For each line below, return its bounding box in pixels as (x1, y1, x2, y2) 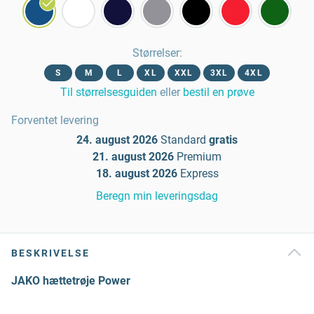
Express (179, 167, 219, 180)
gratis (209, 133, 238, 146)
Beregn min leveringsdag (96, 189, 218, 203)
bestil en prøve (182, 86, 254, 99)
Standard (161, 133, 206, 146)
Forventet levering (11, 114, 99, 127)
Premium (177, 150, 221, 163)
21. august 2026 (93, 150, 174, 163)
